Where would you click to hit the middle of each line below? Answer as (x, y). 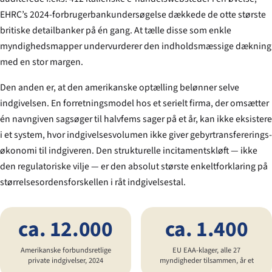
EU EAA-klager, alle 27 (206, 250)
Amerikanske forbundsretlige (66, 250)
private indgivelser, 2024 (66, 260)
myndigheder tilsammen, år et (206, 260)
